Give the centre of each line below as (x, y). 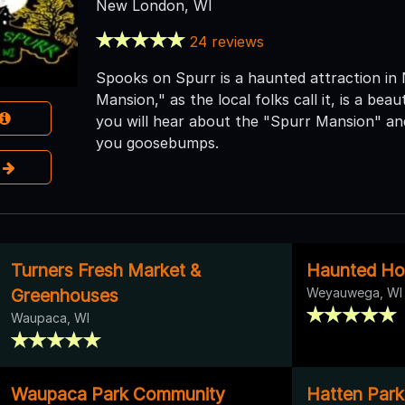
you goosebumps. (157, 142)
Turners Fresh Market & (106, 270)
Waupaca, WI (50, 317)
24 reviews (227, 41)
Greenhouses (65, 295)
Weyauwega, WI (354, 292)
